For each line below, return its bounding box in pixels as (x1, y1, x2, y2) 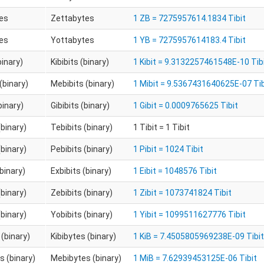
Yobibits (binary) (50, 210, 113, 219)
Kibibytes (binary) (50, 232, 116, 241)
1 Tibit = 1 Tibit (133, 123, 190, 132)
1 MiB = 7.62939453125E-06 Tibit (133, 253, 257, 263)
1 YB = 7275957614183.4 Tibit (133, 35, 246, 45)
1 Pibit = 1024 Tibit (133, 144, 203, 154)
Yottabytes (50, 35, 94, 45)
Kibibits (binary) (50, 57, 109, 67)
